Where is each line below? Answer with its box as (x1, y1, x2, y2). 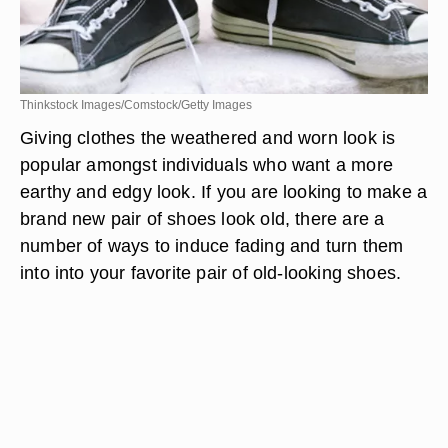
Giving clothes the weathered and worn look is (20, 127, 396, 148)
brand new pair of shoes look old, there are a (20, 208, 385, 229)
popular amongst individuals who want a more (20, 154, 393, 175)
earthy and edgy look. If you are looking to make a (20, 181, 428, 202)
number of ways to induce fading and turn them (20, 235, 404, 256)
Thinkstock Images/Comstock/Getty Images (20, 98, 252, 112)
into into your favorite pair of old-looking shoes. (20, 262, 402, 283)
